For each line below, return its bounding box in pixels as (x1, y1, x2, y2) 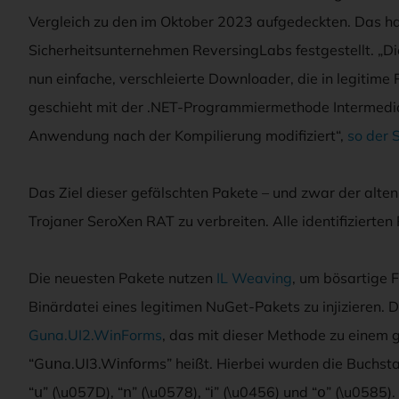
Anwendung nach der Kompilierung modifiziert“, (28, 126, 347, 144)
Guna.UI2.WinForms (28, 325, 162, 344)
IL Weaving (216, 268, 292, 287)
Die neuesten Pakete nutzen (28, 268, 216, 287)
